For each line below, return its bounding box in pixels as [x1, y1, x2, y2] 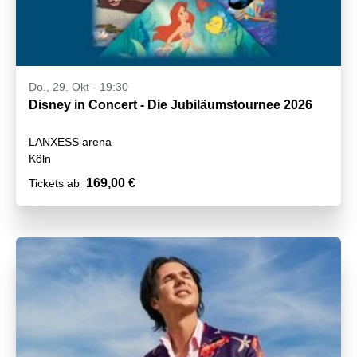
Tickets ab [29, 176, 80, 190]
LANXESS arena [29, 135, 112, 148]
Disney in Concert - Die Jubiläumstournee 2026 [29, 97, 312, 112]
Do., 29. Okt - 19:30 [29, 80, 128, 93]
